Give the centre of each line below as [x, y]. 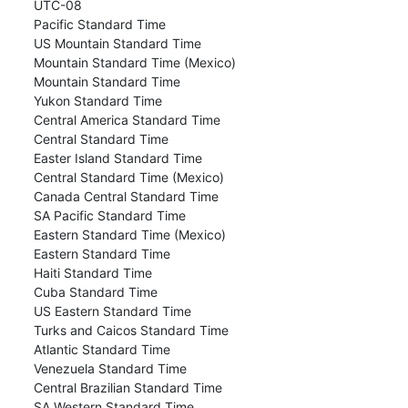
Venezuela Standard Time [108, 368]
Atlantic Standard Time [100, 349]
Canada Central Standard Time [124, 196]
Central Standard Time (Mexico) [127, 177]
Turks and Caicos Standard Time [129, 330]
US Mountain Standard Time [115, 43]
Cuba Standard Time [93, 291]
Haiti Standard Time [91, 272]
